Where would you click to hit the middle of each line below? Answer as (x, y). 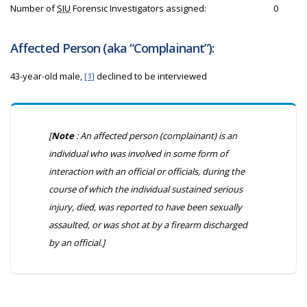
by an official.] (77, 243)
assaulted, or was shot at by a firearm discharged (148, 225)
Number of (34, 8)
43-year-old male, (47, 76)
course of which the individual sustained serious (146, 189)
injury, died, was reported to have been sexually (145, 207)
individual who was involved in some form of (138, 153)
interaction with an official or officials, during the (147, 171)
